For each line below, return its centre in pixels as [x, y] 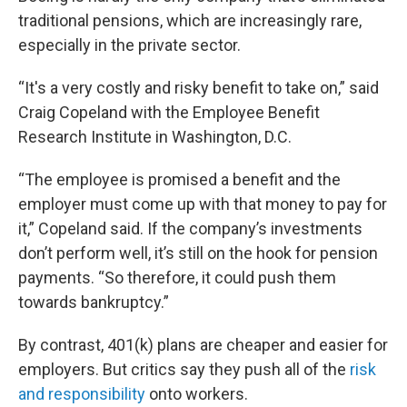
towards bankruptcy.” [94, 302]
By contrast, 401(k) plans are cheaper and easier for [203, 345]
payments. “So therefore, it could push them [177, 278]
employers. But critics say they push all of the [184, 369]
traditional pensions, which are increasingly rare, [190, 20]
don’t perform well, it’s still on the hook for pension [198, 253]
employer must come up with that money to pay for [203, 204]
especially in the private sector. [129, 45]
